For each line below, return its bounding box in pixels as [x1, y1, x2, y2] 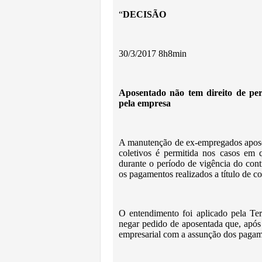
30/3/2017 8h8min [119, 49, 187, 58]
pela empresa [119, 98, 171, 108]
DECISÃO [123, 9, 166, 19]
